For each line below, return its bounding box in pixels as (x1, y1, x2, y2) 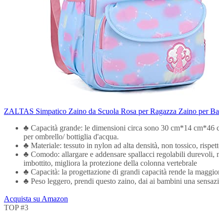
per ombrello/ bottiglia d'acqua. (23, 132, 119, 141)
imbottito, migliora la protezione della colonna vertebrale (23, 158, 197, 167)
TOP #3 (4, 203, 28, 212)
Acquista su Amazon (4, 194, 68, 203)
